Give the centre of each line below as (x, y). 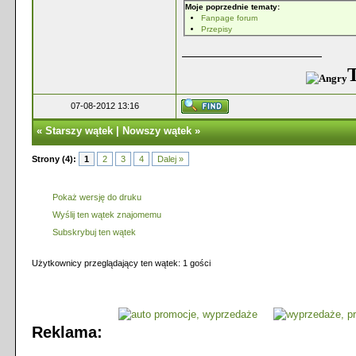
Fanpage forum (229, 18)
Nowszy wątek (157, 131)
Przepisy (217, 29)
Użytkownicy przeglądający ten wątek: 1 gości (121, 263)
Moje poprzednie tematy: (232, 7)
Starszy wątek (79, 131)
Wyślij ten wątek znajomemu (107, 215)
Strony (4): (54, 159)
